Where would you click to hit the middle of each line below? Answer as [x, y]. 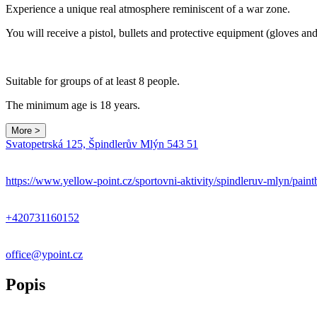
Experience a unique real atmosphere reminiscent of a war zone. [149, 8]
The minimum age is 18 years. [74, 105]
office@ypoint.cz [44, 254]
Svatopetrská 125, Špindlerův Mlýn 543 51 [102, 144]
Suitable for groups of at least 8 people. [93, 81]
